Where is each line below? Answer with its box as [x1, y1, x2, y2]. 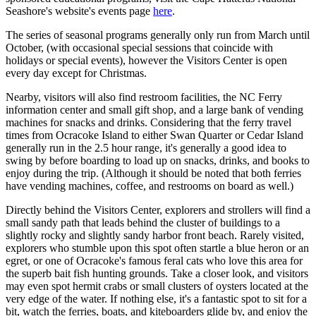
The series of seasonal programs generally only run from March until [6, 28, 310, 41]
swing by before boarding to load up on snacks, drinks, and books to [6, 154, 310, 166]
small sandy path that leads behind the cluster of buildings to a [6, 216, 280, 229]
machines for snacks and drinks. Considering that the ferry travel [6, 116, 291, 128]
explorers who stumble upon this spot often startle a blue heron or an [6, 241, 309, 254]
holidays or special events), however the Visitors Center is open [6, 54, 287, 66]
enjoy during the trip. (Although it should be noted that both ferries [6, 166, 301, 179]
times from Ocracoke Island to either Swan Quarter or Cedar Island [6, 128, 303, 141]
